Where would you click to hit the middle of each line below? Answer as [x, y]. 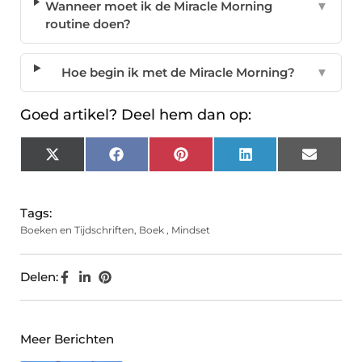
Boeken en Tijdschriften [77, 230]
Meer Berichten [67, 339]
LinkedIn [278, 160]
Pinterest [215, 160]
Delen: [39, 277]
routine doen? [88, 24]
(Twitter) [84, 172]
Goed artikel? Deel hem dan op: [136, 115]
